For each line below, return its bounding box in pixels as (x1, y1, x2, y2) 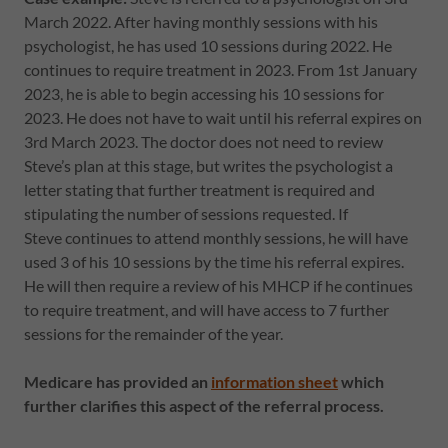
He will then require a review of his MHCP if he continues (24, 276, 413, 295)
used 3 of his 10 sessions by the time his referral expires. (24, 252, 404, 271)
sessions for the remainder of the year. (24, 324, 283, 343)
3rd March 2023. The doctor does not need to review (24, 132, 383, 151)
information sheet (211, 372, 338, 391)
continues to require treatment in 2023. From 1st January (24, 60, 417, 79)
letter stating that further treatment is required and (24, 180, 375, 199)
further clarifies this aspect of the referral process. (24, 396, 384, 415)
